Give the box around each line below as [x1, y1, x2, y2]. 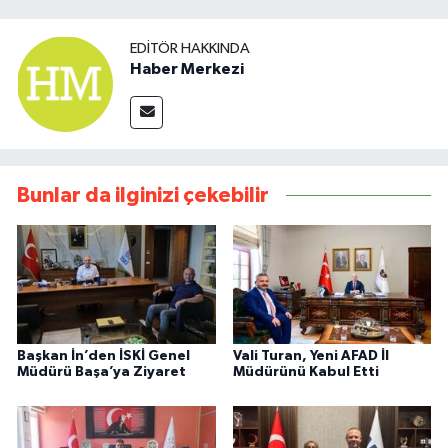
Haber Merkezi [130, 61, 244, 78]
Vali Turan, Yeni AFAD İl [232, 349, 389, 364]
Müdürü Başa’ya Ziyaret [17, 365, 186, 380]
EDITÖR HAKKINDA [130, 41, 250, 57]
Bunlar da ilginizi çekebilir [17, 184, 269, 206]
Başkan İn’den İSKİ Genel [17, 349, 190, 364]
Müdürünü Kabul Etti [232, 365, 379, 380]
